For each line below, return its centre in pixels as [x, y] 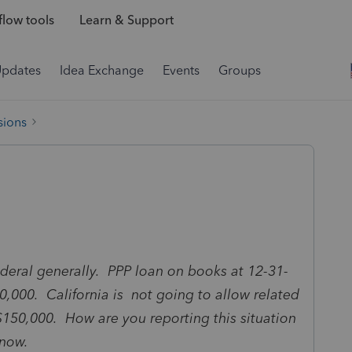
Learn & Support [126, 20]
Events [181, 70]
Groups [240, 70]
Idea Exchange [102, 70]
